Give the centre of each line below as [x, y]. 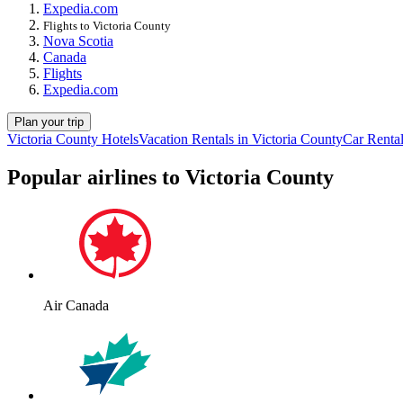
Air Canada [76, 305]
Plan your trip [49, 122]
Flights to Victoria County [107, 26]
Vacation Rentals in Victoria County [241, 139]
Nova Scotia [78, 41]
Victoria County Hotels [73, 139]
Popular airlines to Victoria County [170, 178]
